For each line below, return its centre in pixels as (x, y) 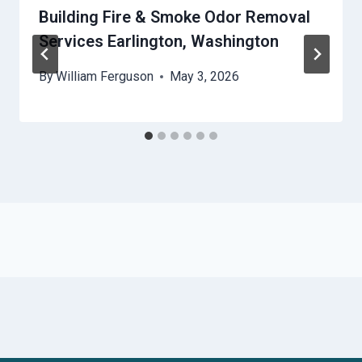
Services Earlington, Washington (159, 42)
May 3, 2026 (205, 77)
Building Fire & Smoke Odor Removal (175, 17)
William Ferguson (105, 77)
